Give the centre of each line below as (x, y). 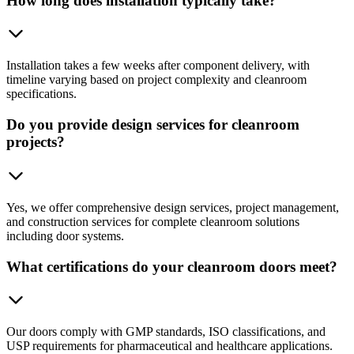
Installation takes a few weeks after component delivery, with (158, 66)
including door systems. (65, 235)
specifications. (41, 94)
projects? (36, 142)
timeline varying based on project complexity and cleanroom (156, 80)
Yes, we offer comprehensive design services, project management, (173, 207)
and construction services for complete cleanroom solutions (153, 221)
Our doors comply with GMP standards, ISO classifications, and (166, 332)
